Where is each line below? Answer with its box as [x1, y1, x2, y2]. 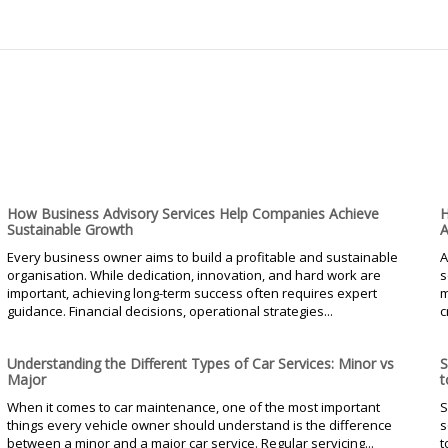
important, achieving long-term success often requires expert [6, 283, 377, 302]
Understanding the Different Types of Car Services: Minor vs [6, 353, 394, 373]
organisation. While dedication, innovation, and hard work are [6, 265, 381, 284]
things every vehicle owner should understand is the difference [6, 415, 392, 434]
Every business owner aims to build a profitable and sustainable [6, 247, 398, 266]
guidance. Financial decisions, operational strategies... [6, 301, 333, 320]
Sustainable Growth [6, 219, 133, 239]
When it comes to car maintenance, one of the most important [6, 397, 380, 416]
